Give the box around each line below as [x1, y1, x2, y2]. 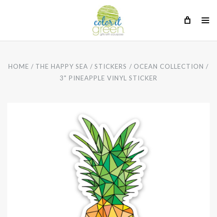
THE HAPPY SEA [35, 62, 89, 70]
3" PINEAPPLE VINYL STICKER [59, 74, 158, 82]
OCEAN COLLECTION [133, 62, 204, 70]
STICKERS [94, 62, 127, 70]
